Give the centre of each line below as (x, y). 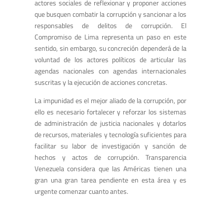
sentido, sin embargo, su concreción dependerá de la (110, 48)
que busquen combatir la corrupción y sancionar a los (110, 14)
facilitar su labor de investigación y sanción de (110, 146)
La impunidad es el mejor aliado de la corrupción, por (110, 101)
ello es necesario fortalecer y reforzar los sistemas (110, 112)
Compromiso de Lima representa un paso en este (110, 37)
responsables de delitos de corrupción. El (110, 26)
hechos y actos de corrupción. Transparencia (110, 157)
